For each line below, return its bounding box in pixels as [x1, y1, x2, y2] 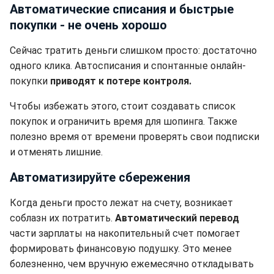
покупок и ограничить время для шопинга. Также [10, 116, 237, 127]
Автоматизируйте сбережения [10, 170, 190, 185]
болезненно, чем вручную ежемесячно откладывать [10, 258, 254, 270]
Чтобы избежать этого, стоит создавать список [10, 100, 235, 112]
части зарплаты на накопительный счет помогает [10, 228, 240, 239]
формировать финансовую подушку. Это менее [10, 243, 232, 254]
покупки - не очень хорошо [10, 18, 167, 32]
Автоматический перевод [115, 212, 239, 224]
